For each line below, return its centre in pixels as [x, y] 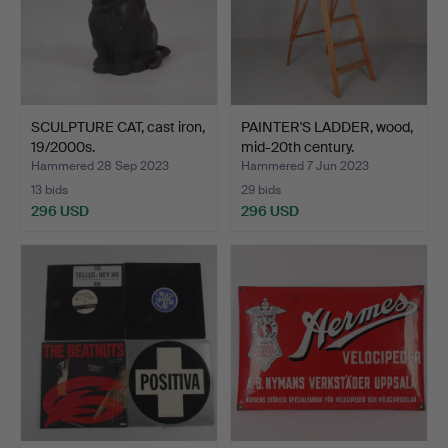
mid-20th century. [297, 146]
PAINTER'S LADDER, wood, [327, 126]
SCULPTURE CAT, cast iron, [118, 126]
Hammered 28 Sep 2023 [100, 166]
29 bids [261, 190]
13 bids [49, 190]
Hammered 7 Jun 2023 [305, 166]
